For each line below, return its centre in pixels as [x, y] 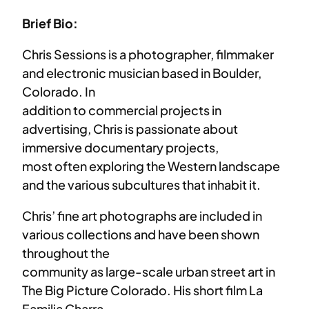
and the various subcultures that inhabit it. [141, 184]
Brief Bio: [50, 23]
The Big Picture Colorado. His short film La [142, 290]
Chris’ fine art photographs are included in [142, 215]
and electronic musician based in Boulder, [142, 72]
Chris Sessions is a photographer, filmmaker [148, 54]
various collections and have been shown [141, 234]
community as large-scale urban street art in [149, 271]
